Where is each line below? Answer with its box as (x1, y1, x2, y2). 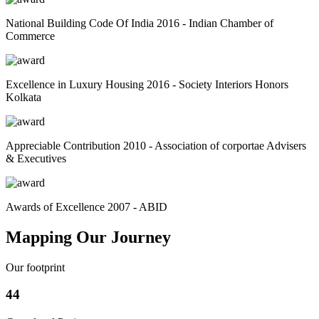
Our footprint (6, 261, 65, 273)
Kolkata (6, 90, 41, 103)
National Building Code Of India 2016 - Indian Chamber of (6, 16, 273, 29)
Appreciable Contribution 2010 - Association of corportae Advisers (6, 139, 306, 152)
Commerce (6, 29, 55, 42)
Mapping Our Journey (6, 227, 171, 246)
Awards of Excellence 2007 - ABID (6, 200, 167, 213)
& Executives (6, 152, 66, 164)
